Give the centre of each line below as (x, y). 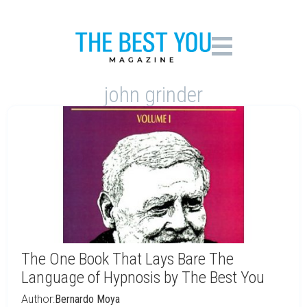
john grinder (153, 95)
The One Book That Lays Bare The (127, 259)
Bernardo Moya (87, 299)
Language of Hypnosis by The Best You (143, 278)
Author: (38, 299)
